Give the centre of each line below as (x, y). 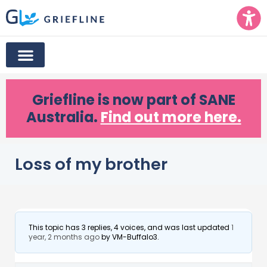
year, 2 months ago (64, 237)
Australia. (63, 117)
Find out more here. (171, 117)
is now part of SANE (165, 100)
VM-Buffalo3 (135, 237)
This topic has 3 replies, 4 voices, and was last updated (130, 227)
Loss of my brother (91, 164)
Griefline (63, 100)
